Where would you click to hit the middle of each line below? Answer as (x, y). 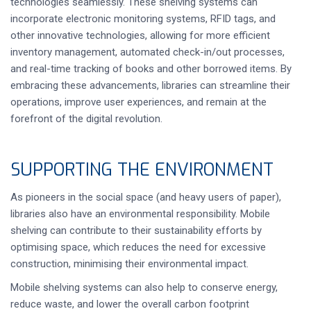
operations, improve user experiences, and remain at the (138, 102)
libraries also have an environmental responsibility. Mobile (140, 214)
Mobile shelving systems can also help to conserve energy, (144, 287)
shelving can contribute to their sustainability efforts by (136, 230)
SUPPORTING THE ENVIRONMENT (142, 170)
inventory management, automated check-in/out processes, (148, 52)
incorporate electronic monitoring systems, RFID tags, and (143, 19)
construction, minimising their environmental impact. (129, 264)
